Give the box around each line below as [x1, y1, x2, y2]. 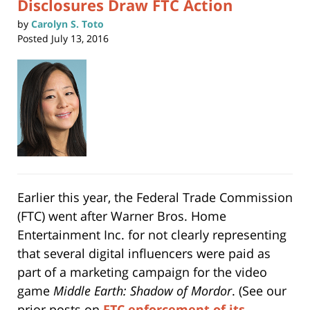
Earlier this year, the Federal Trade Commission [17, 189, 293, 206]
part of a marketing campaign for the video [17, 264, 267, 281]
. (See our [232, 282, 286, 300]
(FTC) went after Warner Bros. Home [17, 208, 226, 225]
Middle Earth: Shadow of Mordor [53, 282, 232, 300]
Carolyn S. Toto [31, 17, 104, 31]
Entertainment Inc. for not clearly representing [17, 226, 286, 244]
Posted [17, 32, 48, 46]
